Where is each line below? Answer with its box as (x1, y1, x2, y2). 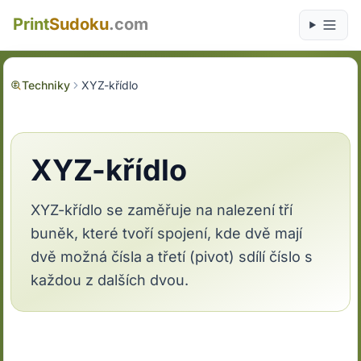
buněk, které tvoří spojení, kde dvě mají (31, 225, 303, 242)
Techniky (22, 78, 71, 92)
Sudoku (49, 15, 109, 34)
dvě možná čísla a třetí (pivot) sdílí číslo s (31, 248, 313, 265)
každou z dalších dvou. (31, 272, 189, 288)
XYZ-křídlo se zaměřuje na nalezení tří (31, 201, 293, 218)
